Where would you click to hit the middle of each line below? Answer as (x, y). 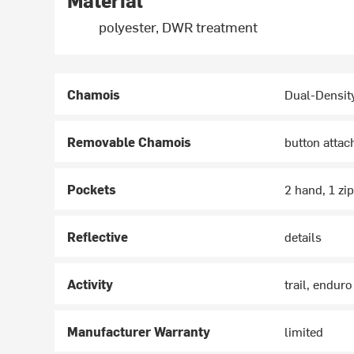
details (303, 237)
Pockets (92, 189)
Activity (90, 284)
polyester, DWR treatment (179, 27)
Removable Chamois (130, 142)
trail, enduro (318, 284)
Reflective (98, 237)
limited (304, 331)
